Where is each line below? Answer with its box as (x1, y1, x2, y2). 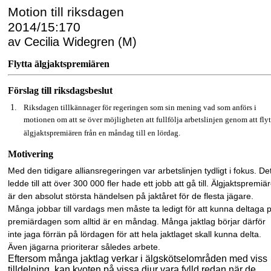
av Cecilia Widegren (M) (8, 35, 137, 48)
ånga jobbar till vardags (15, 204, 105, 214)
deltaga (236, 204, 264, 214)
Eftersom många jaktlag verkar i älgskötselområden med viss (8, 253, 267, 264)
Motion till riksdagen (8, 5, 124, 19)
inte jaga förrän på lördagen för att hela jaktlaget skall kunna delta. (8, 229, 261, 239)
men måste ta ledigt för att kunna (105, 204, 236, 214)
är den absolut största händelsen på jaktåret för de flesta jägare (8, 191, 251, 201)
